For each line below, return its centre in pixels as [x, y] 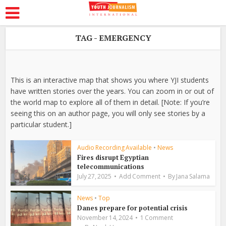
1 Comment [157, 218]
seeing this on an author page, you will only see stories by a [108, 113]
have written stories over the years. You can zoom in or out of [112, 91]
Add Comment [140, 176]
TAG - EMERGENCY [113, 38]
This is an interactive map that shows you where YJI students [110, 80]
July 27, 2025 [95, 176]
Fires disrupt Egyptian [113, 157]
